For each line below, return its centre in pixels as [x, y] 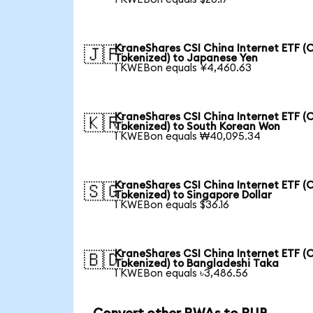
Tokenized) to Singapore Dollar [194, 196]
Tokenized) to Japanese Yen [187, 59]
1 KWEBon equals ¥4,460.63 [183, 68]
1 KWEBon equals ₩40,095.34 [188, 137]
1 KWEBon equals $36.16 [172, 205]
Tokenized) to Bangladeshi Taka [197, 264]
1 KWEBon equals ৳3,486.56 [182, 274]
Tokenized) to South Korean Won [198, 127]
